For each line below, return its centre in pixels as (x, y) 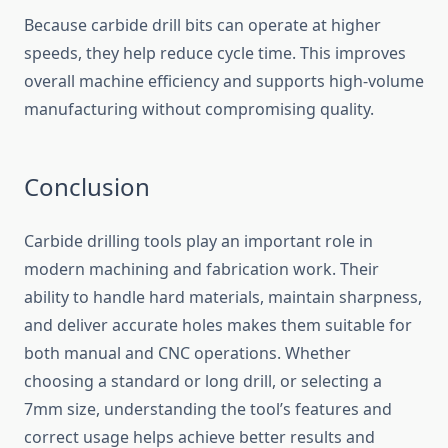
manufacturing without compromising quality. (199, 109)
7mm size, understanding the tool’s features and (208, 409)
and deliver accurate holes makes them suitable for (218, 325)
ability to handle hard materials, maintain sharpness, (223, 297)
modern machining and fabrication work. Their (201, 269)
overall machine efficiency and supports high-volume (224, 81)
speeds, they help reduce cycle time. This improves (215, 53)
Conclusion (87, 187)
